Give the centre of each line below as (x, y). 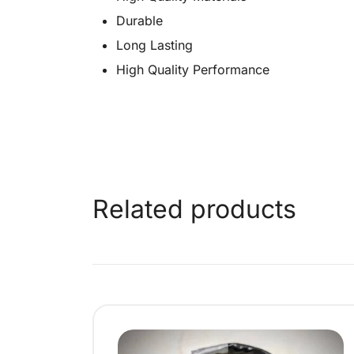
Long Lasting (154, 45)
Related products (194, 209)
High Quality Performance (193, 70)
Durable (139, 21)
